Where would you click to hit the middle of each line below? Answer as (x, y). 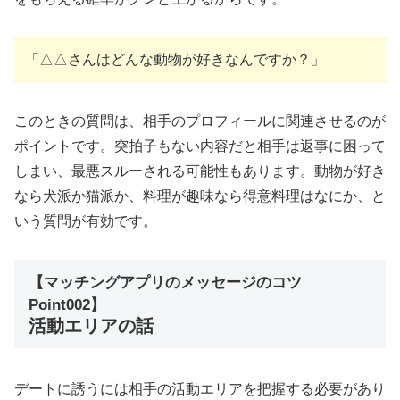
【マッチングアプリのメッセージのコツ (165, 282)
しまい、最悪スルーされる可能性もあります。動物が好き (200, 171)
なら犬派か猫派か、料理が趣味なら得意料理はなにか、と (200, 196)
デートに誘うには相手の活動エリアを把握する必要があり (200, 389)
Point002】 (67, 304)
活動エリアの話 (91, 325)
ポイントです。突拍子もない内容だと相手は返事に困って (200, 146)
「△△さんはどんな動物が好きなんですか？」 (175, 60)
